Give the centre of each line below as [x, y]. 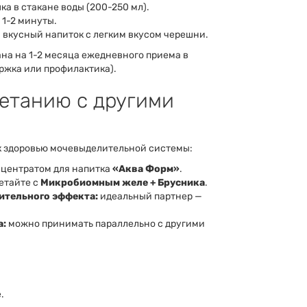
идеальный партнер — [150, 197]
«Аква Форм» [146, 169]
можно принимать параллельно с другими [106, 224]
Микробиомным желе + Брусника [123, 183]
